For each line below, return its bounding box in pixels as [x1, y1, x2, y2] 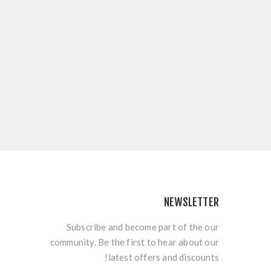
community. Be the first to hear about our [50, 237, 219, 247]
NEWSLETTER [164, 195, 219, 209]
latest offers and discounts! [108, 252, 219, 263]
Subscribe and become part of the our [66, 221, 219, 232]
